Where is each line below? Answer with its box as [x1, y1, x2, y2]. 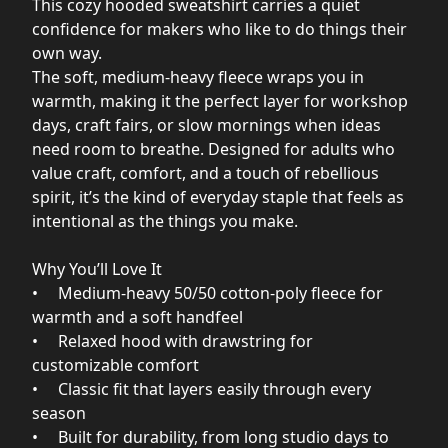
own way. [32, 41, 102, 64]
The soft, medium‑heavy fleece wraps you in [32, 65, 364, 88]
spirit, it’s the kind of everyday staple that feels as [32, 185, 404, 208]
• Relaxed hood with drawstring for [32, 329, 313, 352]
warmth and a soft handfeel [32, 305, 243, 328]
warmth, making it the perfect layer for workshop [32, 89, 408, 112]
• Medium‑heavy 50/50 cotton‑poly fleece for [32, 281, 383, 304]
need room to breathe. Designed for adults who [32, 137, 395, 160]
